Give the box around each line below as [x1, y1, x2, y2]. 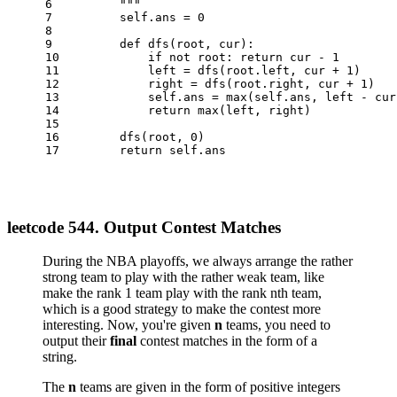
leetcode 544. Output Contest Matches [7, 217, 281, 237]
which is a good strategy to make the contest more [43, 301, 321, 317]
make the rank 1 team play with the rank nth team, [43, 285, 322, 301]
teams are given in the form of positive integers [76, 379, 340, 395]
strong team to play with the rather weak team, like [43, 269, 324, 285]
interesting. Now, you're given [43, 317, 214, 333]
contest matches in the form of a [136, 333, 317, 349]
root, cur [176, 37, 240, 51]
